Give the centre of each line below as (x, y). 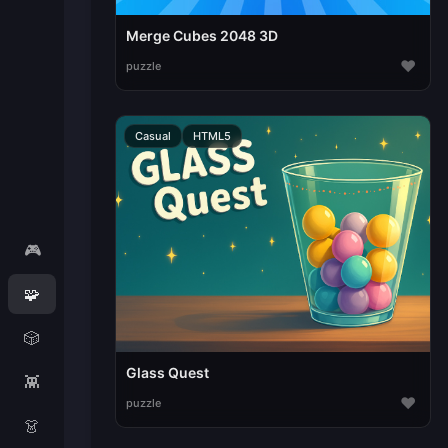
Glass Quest (167, 373)
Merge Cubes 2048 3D (201, 36)
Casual (152, 136)
